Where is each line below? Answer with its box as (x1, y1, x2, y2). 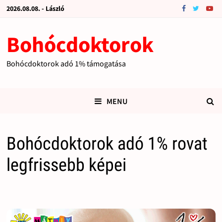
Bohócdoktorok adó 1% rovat (6, 133, 208, 154)
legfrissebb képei (6, 155, 126, 175)
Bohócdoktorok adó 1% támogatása (6, 58, 126, 68)
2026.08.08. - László (6, 4, 64, 13)
